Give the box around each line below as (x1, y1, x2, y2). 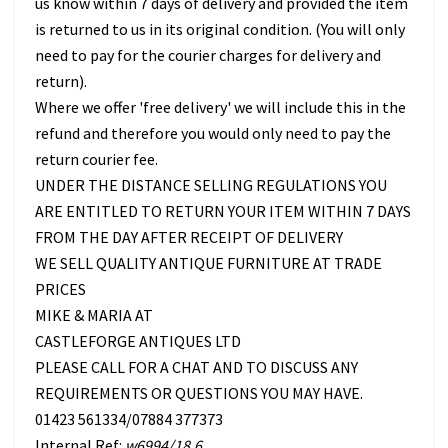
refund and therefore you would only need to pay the (35, 123, 391, 144)
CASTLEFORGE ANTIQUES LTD (35, 331, 241, 352)
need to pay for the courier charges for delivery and (35, 45, 381, 66)
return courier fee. (35, 149, 158, 170)
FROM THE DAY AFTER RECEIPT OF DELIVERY (35, 227, 343, 248)
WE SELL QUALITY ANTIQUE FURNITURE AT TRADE (35, 253, 382, 274)
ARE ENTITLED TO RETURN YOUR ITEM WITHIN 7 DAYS (35, 201, 411, 222)
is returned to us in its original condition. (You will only (35, 19, 405, 40)
